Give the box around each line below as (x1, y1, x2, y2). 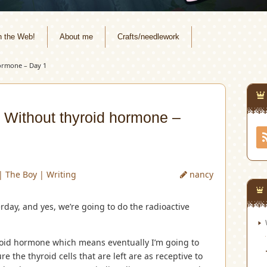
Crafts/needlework (117, 32, 179, 41)
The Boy (5, 168, 38, 180)
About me (60, 32, 93, 41)
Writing (46, 168, 77, 180)
